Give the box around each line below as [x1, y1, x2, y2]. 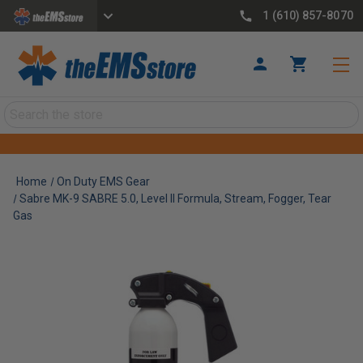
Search [4, 103, 43, 118]
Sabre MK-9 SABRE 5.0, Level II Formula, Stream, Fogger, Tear [19, 192, 332, 205]
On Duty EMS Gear [57, 175, 151, 188]
